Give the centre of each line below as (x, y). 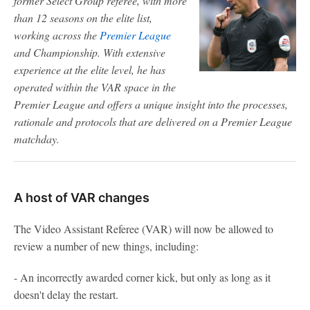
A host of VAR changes (82, 198)
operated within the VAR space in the (95, 87)
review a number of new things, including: (106, 246)
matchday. (37, 139)
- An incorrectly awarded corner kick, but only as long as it (142, 277)
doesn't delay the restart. (66, 294)
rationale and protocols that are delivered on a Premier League (153, 121)
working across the (57, 35)
